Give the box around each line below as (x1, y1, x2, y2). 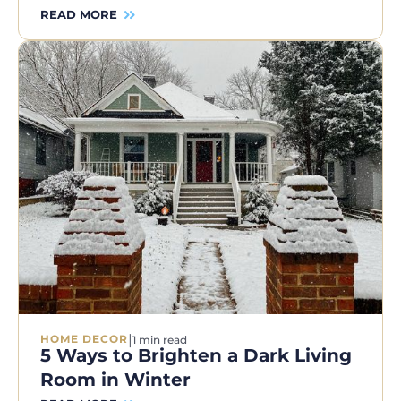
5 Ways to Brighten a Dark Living (40, 344, 352, 366)
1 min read (132, 332, 187, 346)
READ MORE (40, 7, 117, 22)
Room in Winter (40, 368, 191, 390)
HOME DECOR (40, 332, 128, 346)
